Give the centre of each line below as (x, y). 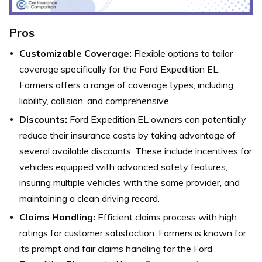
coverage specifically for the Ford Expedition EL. (120, 69)
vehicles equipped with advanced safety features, (123, 167)
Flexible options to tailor (182, 54)
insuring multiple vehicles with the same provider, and (130, 183)
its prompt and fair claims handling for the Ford (116, 249)
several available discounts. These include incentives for (136, 151)
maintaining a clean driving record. (89, 199)
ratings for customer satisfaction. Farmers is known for (133, 233)
